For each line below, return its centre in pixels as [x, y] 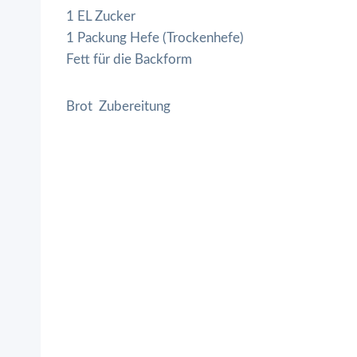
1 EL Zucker [101, 16]
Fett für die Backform [129, 59]
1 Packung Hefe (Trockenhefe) [155, 37]
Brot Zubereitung [118, 106]
